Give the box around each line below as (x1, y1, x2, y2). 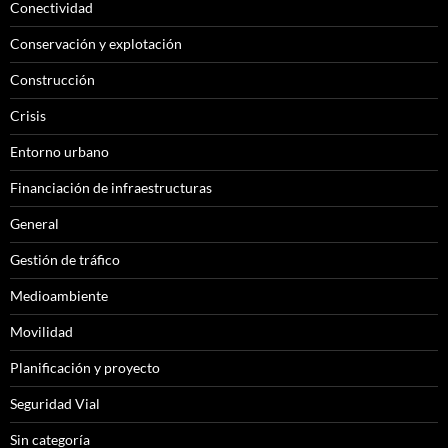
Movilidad (10, 323, 73, 341)
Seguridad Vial (10, 395, 100, 413)
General (10, 215, 59, 233)
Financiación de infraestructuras (10, 179, 212, 197)
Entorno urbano (10, 143, 109, 161)
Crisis (10, 107, 46, 125)
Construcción (10, 71, 95, 89)
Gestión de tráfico (10, 251, 120, 269)
